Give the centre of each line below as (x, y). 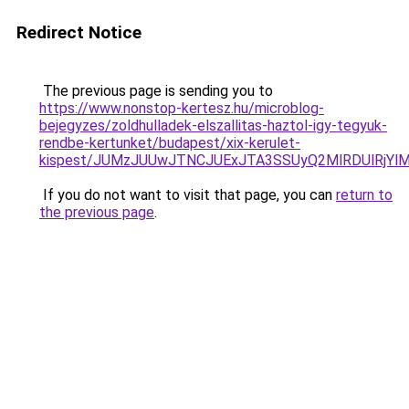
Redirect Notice (79, 32)
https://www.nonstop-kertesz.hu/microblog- (182, 108)
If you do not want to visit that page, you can (188, 195)
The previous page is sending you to (156, 91)
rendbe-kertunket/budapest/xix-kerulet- (170, 143)
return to (364, 195)
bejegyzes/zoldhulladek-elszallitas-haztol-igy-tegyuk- (213, 126)
